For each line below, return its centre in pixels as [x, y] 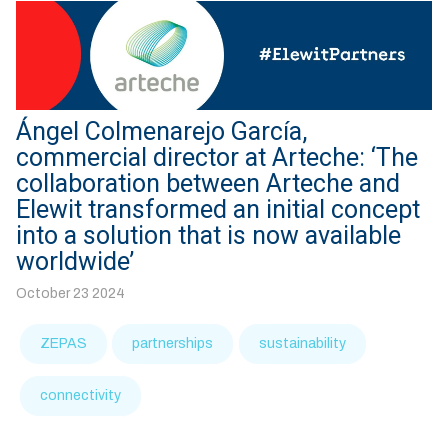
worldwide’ [75, 261]
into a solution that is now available [208, 235]
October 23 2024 [70, 293]
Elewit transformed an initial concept [218, 209]
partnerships [173, 343]
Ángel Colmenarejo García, [161, 131]
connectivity [81, 395]
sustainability [302, 343]
